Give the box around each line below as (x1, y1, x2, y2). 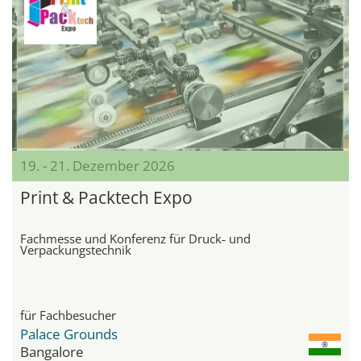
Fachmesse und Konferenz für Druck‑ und (20, 230, 251, 247)
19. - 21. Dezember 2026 (20, 156, 175, 176)
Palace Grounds (20, 325, 118, 344)
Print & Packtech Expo (20, 186, 193, 210)
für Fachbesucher (20, 307, 116, 324)
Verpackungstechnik (20, 242, 131, 259)
